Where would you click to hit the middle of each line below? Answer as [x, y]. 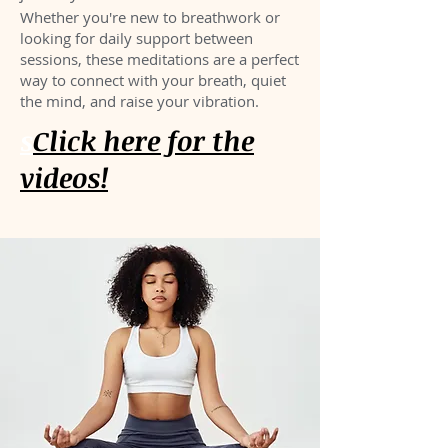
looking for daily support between [136, 38]
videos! [64, 177]
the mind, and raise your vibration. [139, 101]
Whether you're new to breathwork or [150, 17]
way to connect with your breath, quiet [153, 80]
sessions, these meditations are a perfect [159, 59]
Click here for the [143, 140]
